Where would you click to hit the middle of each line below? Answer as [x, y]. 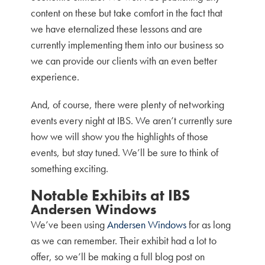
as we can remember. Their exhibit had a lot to [124, 240]
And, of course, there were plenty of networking [128, 104]
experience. [55, 77]
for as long [209, 224]
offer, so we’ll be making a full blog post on [118, 256]
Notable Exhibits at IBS [111, 195]
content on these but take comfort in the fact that [127, 13]
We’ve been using [69, 224]
